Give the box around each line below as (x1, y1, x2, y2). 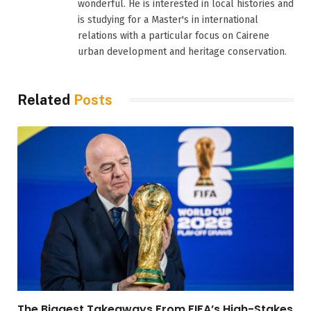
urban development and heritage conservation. (78, 45, 287, 58)
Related (17, 91, 74, 108)
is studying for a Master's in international (78, 13, 258, 26)
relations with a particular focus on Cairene (78, 29, 269, 42)
